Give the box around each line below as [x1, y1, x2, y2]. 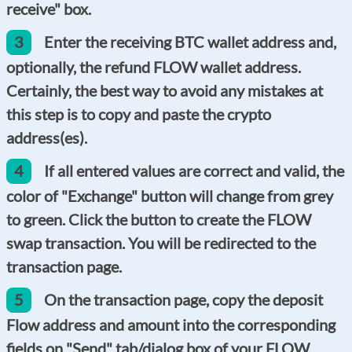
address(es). [6, 127, 87, 147]
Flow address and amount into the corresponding [6, 314, 335, 334]
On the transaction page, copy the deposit [44, 289, 323, 309]
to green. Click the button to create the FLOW [6, 209, 311, 229]
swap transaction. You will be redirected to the [6, 233, 316, 252]
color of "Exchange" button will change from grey [6, 185, 333, 205]
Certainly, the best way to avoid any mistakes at [6, 80, 323, 100]
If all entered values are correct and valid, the [44, 160, 344, 180]
